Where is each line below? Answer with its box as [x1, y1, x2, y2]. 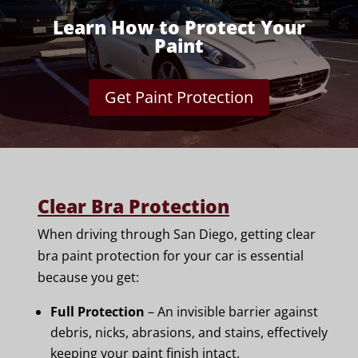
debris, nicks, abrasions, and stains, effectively [50, 324, 328, 341]
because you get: [38, 268, 139, 286]
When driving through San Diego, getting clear [38, 225, 316, 243]
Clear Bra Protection [38, 193, 229, 219]
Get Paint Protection [105, 86, 253, 108]
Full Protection [50, 303, 145, 320]
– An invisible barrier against [145, 303, 318, 320]
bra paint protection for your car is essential [38, 247, 304, 265]
